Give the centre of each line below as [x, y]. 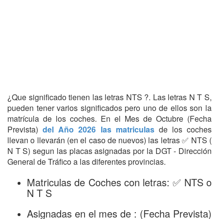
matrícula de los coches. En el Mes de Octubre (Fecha [109, 119]
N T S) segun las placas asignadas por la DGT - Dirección [109, 151]
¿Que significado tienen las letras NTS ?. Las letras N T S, [109, 97]
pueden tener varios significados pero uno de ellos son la [109, 108]
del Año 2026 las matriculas [101, 129]
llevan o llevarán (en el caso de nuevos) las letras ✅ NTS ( [109, 140]
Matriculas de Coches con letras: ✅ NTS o [119, 182]
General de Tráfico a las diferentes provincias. [87, 162]
